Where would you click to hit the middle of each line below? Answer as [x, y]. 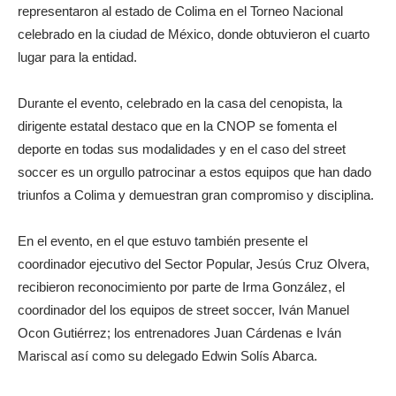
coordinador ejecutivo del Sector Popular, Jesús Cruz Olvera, [194, 264]
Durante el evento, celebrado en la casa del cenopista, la [180, 103]
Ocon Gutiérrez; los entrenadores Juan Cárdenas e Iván [179, 333]
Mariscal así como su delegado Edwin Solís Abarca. [168, 356]
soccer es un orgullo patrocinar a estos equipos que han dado [194, 172]
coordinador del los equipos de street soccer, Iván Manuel [183, 310]
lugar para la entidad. [79, 57]
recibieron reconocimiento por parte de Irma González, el [181, 287]
